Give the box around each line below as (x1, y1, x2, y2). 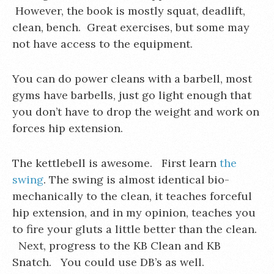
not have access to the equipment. (12, 37, 193, 51)
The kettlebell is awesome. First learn (12, 156, 220, 170)
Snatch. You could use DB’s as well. (12, 255, 204, 269)
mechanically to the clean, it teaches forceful (12, 189, 252, 203)
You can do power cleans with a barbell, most (12, 72, 252, 86)
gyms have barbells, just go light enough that (12, 88, 251, 102)
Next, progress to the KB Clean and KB (12, 239, 221, 253)
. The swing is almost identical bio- (43, 172, 229, 187)
